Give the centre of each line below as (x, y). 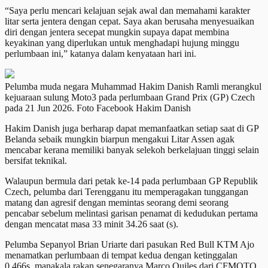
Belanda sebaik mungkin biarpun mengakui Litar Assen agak (120, 139)
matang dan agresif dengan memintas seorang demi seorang (117, 202)
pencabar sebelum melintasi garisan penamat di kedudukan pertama (131, 213)
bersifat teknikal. (36, 160)
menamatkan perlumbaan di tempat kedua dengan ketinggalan (121, 255)
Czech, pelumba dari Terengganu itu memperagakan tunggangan (127, 191)
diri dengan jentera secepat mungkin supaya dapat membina (117, 32)
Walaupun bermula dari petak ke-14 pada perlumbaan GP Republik (131, 181)
